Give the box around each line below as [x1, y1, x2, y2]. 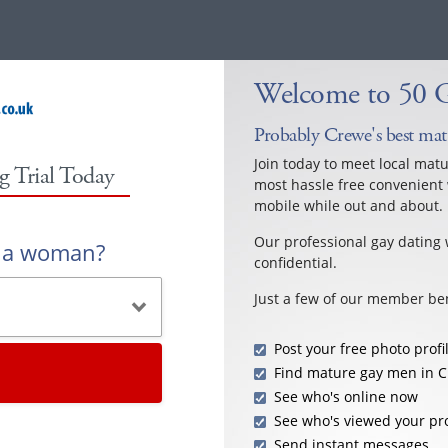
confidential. [254, 253, 337, 272]
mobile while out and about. [254, 196, 443, 215]
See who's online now [274, 387, 418, 406]
